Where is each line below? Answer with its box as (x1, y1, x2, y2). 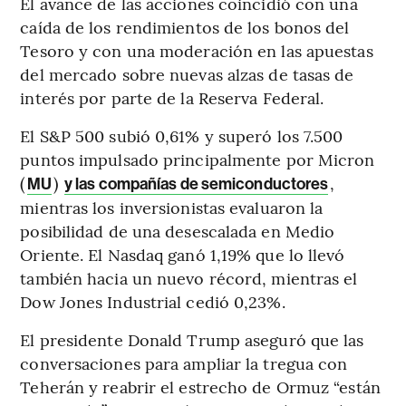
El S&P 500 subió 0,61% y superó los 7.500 (20, 123, 343, 147)
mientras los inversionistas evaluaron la (20, 195, 324, 218)
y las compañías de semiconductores (63, 173, 329, 194)
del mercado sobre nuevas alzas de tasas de (20, 62, 354, 85)
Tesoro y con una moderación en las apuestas (20, 38, 373, 62)
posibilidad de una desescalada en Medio (20, 218, 335, 242)
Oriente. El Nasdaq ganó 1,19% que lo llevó (20, 242, 345, 266)
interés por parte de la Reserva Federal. (20, 85, 324, 109)
